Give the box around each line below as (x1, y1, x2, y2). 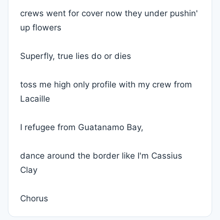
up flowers (20, 23, 61, 32)
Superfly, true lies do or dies (20, 51, 131, 61)
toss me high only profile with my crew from (20, 80, 192, 89)
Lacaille (20, 94, 50, 104)
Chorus (20, 193, 48, 203)
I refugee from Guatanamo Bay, (20, 122, 143, 132)
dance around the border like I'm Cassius (20, 151, 182, 161)
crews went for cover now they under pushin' (20, 8, 198, 18)
